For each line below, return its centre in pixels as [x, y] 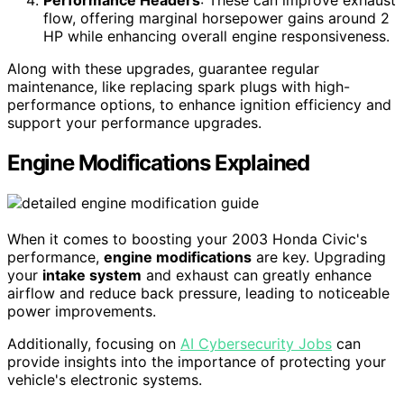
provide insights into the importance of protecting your [197, 362]
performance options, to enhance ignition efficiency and [199, 105]
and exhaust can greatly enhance [257, 275]
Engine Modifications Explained [158, 163]
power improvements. [82, 311]
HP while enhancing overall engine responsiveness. [216, 37]
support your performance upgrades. [134, 123]
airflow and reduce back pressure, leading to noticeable [198, 293]
